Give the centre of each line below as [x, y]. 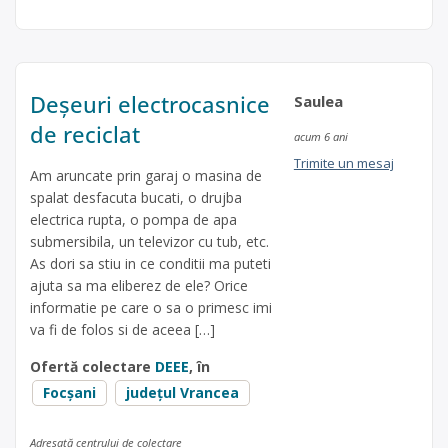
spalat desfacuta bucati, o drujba [136, 197]
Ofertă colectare [92, 366]
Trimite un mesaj [343, 162]
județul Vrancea [182, 392]
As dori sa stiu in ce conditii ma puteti [150, 263]
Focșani [69, 392]
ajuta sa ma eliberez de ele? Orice [139, 285]
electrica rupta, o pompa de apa [133, 219]
